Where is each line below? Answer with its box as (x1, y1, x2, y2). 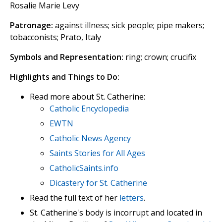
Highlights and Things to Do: (10, 71, 119, 82)
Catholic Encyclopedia (50, 103, 129, 114)
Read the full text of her (30, 192, 119, 203)
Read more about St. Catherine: (30, 91, 145, 102)
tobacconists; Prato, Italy (10, 31, 101, 43)
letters (119, 192, 144, 203)
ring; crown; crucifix (123, 51, 196, 62)
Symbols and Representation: (10, 51, 123, 62)
